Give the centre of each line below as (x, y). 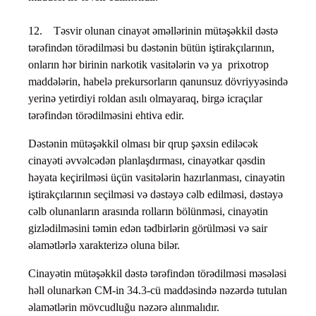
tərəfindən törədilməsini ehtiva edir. (106, 116)
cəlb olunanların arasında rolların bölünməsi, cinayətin (148, 212)
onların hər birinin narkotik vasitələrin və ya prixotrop (148, 65)
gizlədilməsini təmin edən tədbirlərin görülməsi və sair (148, 229)
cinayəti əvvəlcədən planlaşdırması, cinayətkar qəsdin (147, 161)
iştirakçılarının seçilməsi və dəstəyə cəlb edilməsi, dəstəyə (156, 195)
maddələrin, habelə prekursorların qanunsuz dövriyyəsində (158, 82)
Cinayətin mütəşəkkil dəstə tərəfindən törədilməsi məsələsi (157, 274)
